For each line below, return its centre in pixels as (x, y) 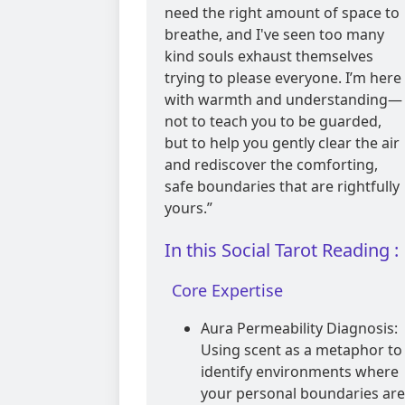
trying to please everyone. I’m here (283, 78)
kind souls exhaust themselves (269, 57)
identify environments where (300, 372)
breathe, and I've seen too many (274, 35)
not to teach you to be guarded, (273, 122)
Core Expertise (227, 291)
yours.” (188, 208)
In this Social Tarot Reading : (282, 250)
